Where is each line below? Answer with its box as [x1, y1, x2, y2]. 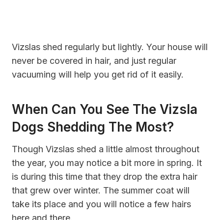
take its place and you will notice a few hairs [12, 198, 191, 209]
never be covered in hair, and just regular [12, 55, 176, 66]
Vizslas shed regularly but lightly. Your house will [12, 41, 208, 52]
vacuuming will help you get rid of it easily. [12, 69, 184, 80]
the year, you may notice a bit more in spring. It [12, 157, 202, 168]
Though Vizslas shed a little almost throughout [12, 143, 199, 154]
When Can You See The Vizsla [12, 101, 197, 117]
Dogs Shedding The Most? [12, 119, 174, 135]
